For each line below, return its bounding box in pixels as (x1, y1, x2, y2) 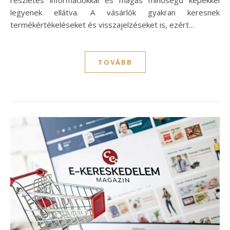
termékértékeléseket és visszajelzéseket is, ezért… (10, 19, 195, 30)
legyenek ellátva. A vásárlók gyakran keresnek (10, 7, 220, 17)
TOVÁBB (98, 57, 132, 67)
